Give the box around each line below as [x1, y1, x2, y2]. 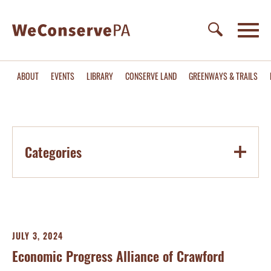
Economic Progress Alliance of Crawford [12, 246, 224, 266]
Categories [25, 142, 82, 162]
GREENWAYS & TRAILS [189, 70, 258, 82]
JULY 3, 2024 [12, 229, 63, 242]
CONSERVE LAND [125, 70, 177, 82]
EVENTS [51, 70, 74, 82]
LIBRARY [87, 70, 113, 82]
